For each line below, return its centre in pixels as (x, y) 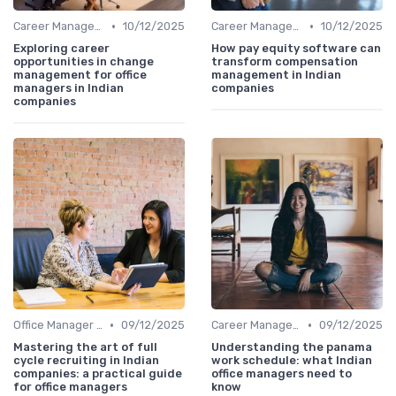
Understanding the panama (292, 347)
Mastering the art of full (85, 347)
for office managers (70, 387)
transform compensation (285, 62)
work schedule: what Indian (292, 361)
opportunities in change (84, 62)
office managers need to (282, 374)
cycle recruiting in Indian (86, 361)
